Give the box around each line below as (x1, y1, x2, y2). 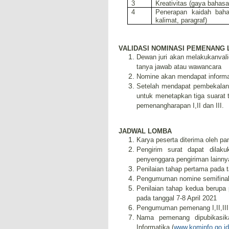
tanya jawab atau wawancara (136, 63, 221, 71)
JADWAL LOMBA (119, 127, 172, 135)
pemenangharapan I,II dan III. (136, 102, 224, 109)
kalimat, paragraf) (155, 16, 207, 24)
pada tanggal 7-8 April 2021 (136, 194, 217, 202)
